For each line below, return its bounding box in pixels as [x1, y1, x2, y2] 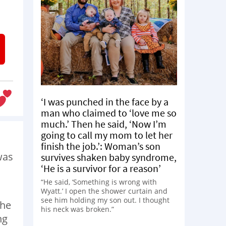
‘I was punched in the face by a [41, 95, 168, 108]
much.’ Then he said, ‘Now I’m [41, 117, 166, 130]
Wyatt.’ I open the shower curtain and [41, 186, 167, 196]
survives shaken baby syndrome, [41, 150, 177, 163]
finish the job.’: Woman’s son [41, 139, 160, 152]
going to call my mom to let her [41, 128, 173, 141]
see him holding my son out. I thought [41, 195, 169, 205]
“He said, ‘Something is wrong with [41, 177, 157, 187]
